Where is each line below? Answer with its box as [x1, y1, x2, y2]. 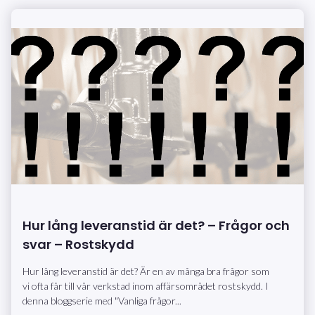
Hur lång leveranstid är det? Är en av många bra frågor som [22, 265, 269, 278]
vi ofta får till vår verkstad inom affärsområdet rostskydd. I [22, 280, 269, 292]
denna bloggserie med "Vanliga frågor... [22, 295, 181, 307]
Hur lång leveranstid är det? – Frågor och [22, 217, 290, 235]
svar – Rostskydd [22, 236, 134, 254]
